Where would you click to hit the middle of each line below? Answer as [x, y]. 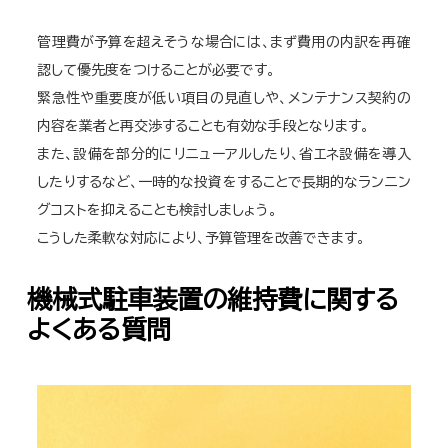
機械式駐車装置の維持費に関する [213, 300]
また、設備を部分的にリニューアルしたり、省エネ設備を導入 [224, 154]
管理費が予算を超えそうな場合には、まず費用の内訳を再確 [224, 42]
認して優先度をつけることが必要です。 [156, 70]
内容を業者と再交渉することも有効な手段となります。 [203, 126]
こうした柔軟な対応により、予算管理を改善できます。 [201, 238]
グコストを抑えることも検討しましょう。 [157, 210]
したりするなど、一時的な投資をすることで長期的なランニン [224, 182]
